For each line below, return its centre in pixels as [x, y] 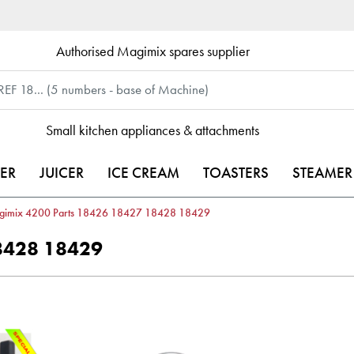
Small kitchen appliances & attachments [153, 130]
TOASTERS [236, 173]
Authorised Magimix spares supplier [153, 51]
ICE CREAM [143, 173]
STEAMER [322, 173]
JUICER [62, 173]
